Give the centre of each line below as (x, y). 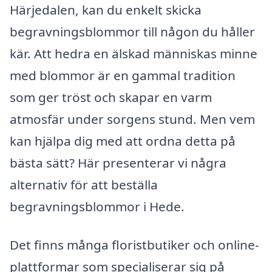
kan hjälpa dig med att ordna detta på (123, 141)
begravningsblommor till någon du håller (132, 31)
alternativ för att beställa (84, 184)
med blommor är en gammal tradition (123, 75)
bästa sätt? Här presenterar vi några (118, 162)
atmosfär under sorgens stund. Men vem (132, 119)
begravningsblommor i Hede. (97, 206)
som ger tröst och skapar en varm (111, 97)
